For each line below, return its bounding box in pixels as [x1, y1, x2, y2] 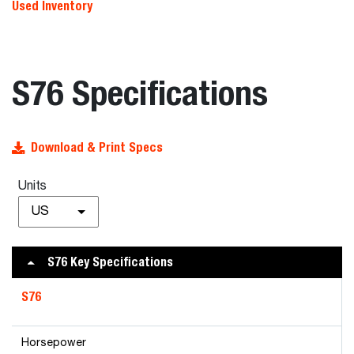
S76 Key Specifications [47, 254, 173, 269]
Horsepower [21, 337, 86, 348]
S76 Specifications [12, 72, 268, 113]
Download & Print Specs [31, 140, 163, 155]
